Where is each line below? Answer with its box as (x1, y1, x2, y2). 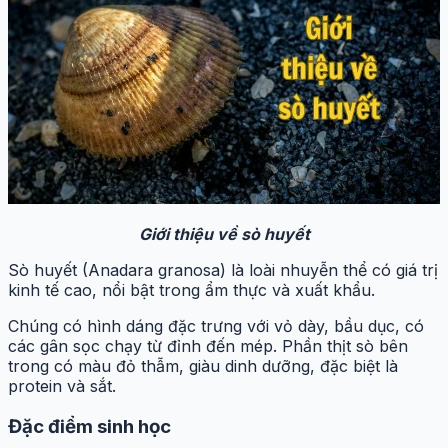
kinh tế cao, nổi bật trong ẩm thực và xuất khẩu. (8, 280, 380, 301)
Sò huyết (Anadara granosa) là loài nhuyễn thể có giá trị (8, 260, 438, 281)
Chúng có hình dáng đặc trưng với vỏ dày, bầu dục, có (8, 316, 424, 337)
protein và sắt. (8, 376, 116, 397)
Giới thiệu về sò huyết (138, 224, 310, 245)
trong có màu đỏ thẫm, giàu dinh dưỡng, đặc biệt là (8, 356, 398, 377)
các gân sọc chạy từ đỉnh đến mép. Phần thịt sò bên (8, 336, 408, 357)
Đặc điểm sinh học (8, 415, 171, 439)
